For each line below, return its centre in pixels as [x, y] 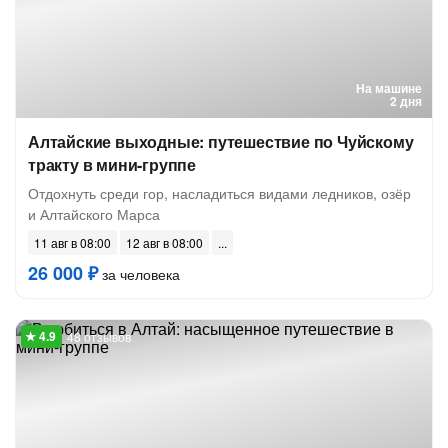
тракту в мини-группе [112, 164]
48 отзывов [99, 336]
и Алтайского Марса [94, 214]
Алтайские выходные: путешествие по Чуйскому [221, 141]
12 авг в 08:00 [164, 242]
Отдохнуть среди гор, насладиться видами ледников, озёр [219, 193]
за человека [139, 274]
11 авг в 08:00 [72, 242]
